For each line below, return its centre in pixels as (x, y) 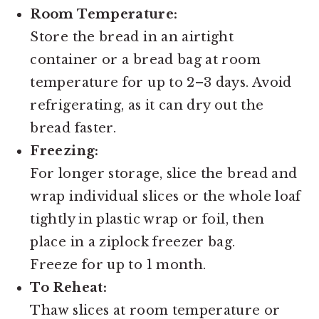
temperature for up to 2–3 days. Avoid (161, 82)
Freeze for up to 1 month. (118, 265)
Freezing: (64, 151)
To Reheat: (68, 287)
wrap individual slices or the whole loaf (166, 196)
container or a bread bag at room (145, 59)
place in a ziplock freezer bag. (133, 242)
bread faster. (73, 128)
